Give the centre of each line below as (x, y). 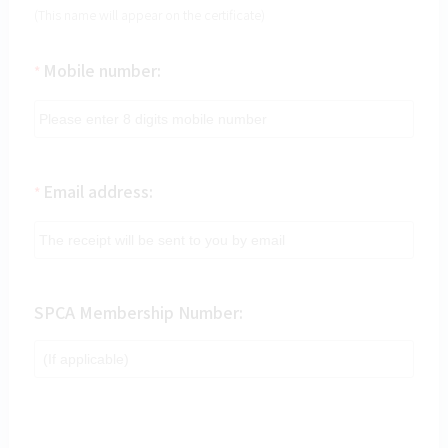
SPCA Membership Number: (138, 311)
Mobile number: (101, 69)
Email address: (97, 190)
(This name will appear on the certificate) (149, 14)
